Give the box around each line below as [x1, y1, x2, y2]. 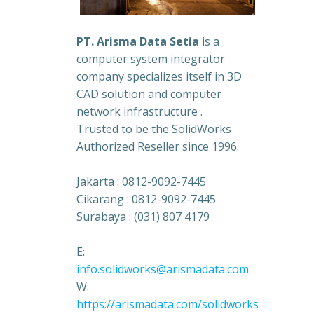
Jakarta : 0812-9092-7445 [76, 173, 206, 189]
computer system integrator [76, 50, 225, 67]
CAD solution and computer [76, 86, 221, 102]
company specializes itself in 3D [76, 68, 242, 84]
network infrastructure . [76, 103, 203, 119]
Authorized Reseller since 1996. [76, 138, 239, 154]
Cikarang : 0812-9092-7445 [76, 191, 216, 207]
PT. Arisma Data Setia [76, 33, 199, 49]
